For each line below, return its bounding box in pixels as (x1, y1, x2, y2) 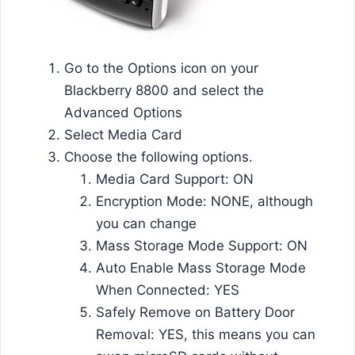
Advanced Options (64, 104, 182, 120)
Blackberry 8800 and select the (64, 82, 264, 98)
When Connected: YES (96, 281, 239, 298)
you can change (96, 215, 197, 231)
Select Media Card (64, 126, 182, 143)
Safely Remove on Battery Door (96, 303, 295, 320)
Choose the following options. (64, 148, 253, 165)
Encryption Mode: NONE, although (96, 193, 313, 209)
